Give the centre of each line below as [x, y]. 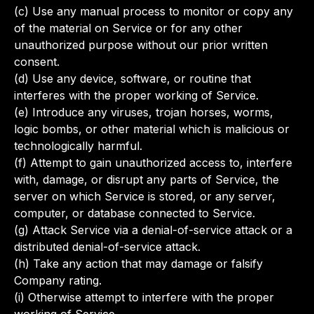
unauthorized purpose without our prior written [141, 45]
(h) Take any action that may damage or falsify [138, 264]
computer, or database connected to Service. [135, 213]
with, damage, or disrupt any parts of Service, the [146, 179]
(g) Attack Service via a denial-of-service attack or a [153, 230]
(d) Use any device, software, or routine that [132, 78]
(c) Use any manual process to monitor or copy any [153, 11]
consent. [37, 62]
